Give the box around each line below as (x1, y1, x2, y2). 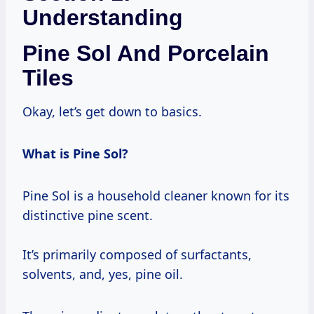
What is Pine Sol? (22, 145, 128, 163)
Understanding (22, 5, 183, 31)
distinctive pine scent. (22, 207, 153, 224)
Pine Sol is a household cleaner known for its (22, 187, 289, 205)
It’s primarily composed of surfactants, (22, 246, 252, 264)
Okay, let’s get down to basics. (22, 103, 202, 121)
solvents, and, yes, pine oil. (22, 266, 183, 283)
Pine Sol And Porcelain (22, 41, 269, 67)
